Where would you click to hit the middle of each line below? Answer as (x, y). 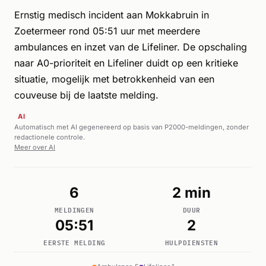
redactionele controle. (50, 137)
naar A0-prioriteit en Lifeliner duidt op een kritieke (126, 63)
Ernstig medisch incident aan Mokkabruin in (112, 15)
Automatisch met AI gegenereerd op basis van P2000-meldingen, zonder (132, 127)
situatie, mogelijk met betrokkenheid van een (114, 79)
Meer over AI (35, 148)
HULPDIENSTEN (191, 242)
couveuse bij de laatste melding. (86, 95)
